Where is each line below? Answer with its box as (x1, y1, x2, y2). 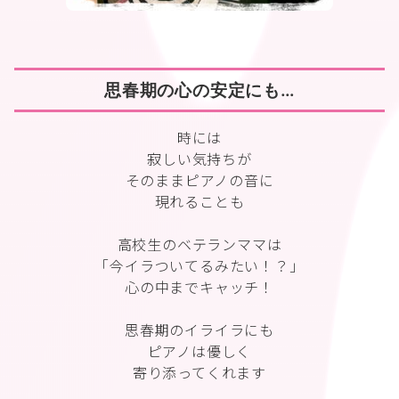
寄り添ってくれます (132, 362, 267, 383)
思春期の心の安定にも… (104, 79, 295, 101)
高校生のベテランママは (117, 233, 282, 255)
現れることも (154, 191, 245, 212)
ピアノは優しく (147, 340, 252, 362)
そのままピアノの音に (125, 169, 274, 191)
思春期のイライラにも (125, 319, 274, 340)
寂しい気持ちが (147, 148, 252, 169)
